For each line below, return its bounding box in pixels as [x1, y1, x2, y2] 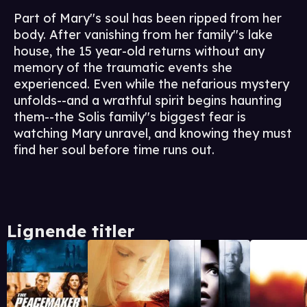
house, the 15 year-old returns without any [14, 43, 265, 60]
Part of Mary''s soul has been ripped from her [14, 10, 282, 27]
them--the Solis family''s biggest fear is [14, 109, 246, 125]
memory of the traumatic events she [14, 60, 232, 76]
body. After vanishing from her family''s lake [14, 27, 273, 43]
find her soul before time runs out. [14, 142, 214, 158]
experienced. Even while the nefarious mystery [14, 76, 289, 93]
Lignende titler [7, 221, 134, 242]
